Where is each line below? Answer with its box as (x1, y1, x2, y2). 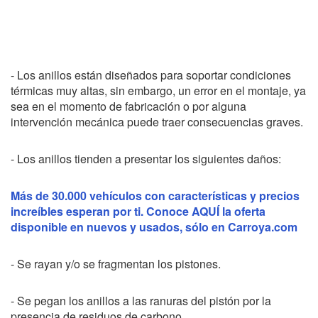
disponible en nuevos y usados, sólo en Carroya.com (11, 218, 297, 235)
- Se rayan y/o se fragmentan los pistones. (11, 255, 221, 272)
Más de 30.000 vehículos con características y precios (11, 187, 300, 204)
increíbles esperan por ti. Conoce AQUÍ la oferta (11, 202, 265, 219)
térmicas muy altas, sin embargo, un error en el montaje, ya (11, 82, 306, 99)
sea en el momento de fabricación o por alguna (11, 97, 246, 114)
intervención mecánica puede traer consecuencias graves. (11, 113, 303, 130)
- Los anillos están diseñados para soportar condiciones (11, 66, 291, 83)
